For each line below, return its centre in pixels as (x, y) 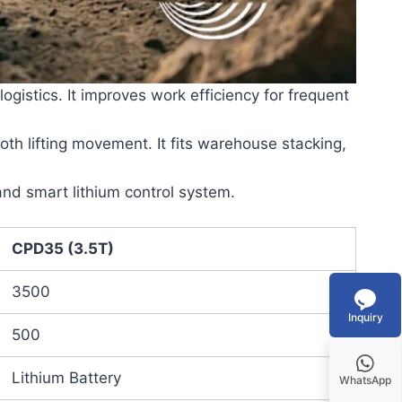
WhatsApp (365, 380)
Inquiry (365, 317)
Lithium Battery (66, 378)
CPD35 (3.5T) (63, 249)
